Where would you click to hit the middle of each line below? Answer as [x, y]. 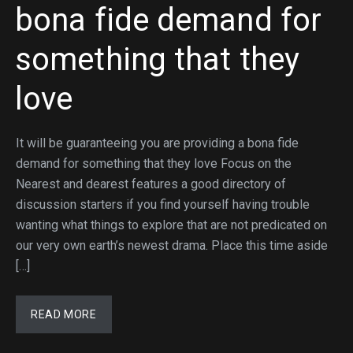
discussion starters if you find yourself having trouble [163, 204]
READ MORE [64, 314]
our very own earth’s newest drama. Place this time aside [172, 245]
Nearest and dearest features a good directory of [151, 184]
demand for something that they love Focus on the [154, 163]
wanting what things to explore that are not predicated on [171, 225]
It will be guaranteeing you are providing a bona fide [157, 143]
